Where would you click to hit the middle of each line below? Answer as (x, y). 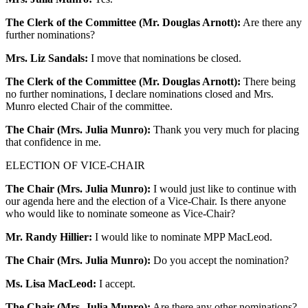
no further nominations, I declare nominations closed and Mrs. (140, 93)
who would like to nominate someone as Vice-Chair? (120, 213)
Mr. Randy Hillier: (49, 236)
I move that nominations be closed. (165, 58)
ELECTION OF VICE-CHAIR (75, 165)
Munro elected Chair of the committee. (89, 106)
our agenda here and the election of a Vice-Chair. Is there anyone (146, 201)
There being (268, 81)
